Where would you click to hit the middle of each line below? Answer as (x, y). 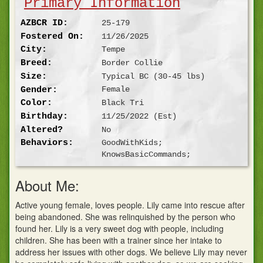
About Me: (47, 186)
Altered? (42, 129)
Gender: (39, 90)
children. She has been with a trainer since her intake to (119, 240)
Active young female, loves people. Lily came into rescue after (130, 205)
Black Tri (122, 103)
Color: (37, 103)
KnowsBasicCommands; (146, 155)
